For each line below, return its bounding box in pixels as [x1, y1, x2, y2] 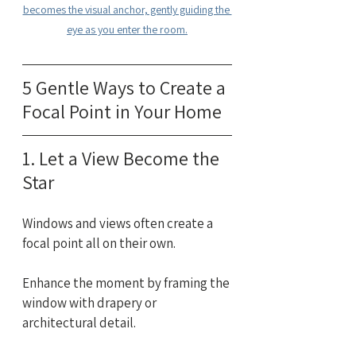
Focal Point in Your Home [22, 99, 222, 125]
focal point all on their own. [22, 234, 176, 253]
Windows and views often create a [22, 215, 215, 233]
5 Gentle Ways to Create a [22, 75, 230, 101]
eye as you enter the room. [67, 22, 188, 37]
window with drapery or [22, 294, 159, 312]
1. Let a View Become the [22, 145, 223, 172]
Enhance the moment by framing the [22, 274, 232, 292]
